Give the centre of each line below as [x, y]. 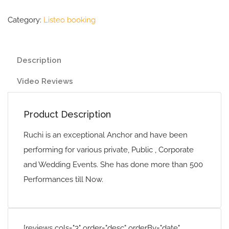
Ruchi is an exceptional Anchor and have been [106, 135]
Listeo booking [70, 20]
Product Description [67, 114]
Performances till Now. [63, 179]
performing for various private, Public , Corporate [109, 150]
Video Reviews [45, 81]
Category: [26, 20]
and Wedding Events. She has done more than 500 [113, 165]
